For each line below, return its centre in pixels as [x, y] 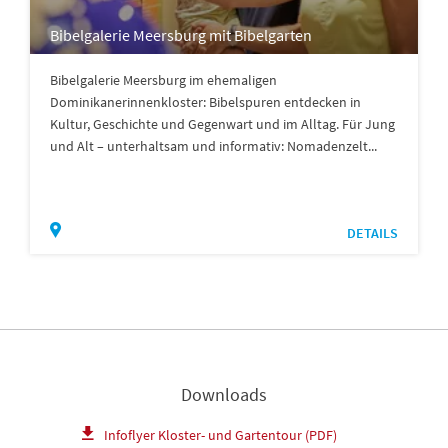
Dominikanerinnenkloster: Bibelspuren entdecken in [205, 102]
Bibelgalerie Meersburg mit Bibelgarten [181, 35]
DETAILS [372, 233]
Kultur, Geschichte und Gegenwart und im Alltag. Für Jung [222, 124]
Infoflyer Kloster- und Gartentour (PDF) [220, 435]
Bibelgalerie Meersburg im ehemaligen [163, 80]
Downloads [224, 395]
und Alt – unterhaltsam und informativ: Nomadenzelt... [213, 146]
